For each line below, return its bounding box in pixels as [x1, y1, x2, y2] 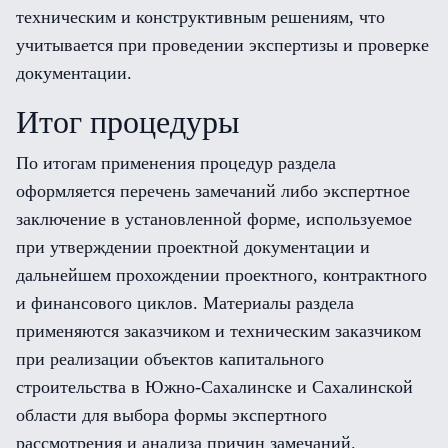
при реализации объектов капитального [16, 349, 324, 369]
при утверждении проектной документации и [16, 237, 370, 257]
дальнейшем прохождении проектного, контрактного [16, 265, 427, 285]
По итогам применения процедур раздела [16, 153, 336, 173]
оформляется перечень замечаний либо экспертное [16, 181, 410, 201]
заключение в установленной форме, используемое [16, 209, 412, 229]
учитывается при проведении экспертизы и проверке [16, 35, 429, 55]
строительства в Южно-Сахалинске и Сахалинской [16, 377, 413, 397]
